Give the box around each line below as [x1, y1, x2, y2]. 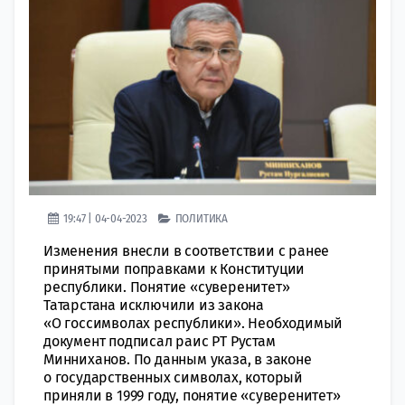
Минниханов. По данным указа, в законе [43, 350, 312, 368]
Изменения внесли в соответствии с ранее [43, 241, 330, 259]
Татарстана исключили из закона [43, 296, 265, 314]
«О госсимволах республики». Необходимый [43, 314, 344, 332]
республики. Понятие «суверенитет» [43, 278, 290, 296]
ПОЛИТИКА [174, 211, 229, 225]
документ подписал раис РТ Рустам [43, 332, 276, 350]
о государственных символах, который [43, 368, 304, 386]
